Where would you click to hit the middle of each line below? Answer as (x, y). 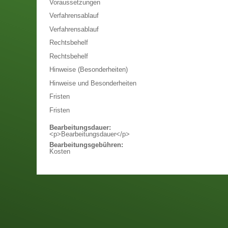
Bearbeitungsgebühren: (86, 145)
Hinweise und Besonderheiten (93, 83)
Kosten (60, 152)
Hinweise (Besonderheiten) (89, 70)
